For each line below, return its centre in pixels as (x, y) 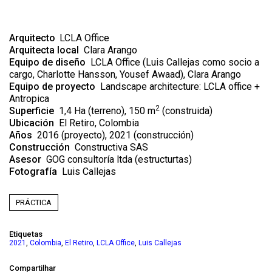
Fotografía (33, 183)
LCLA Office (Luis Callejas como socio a (175, 73)
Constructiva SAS (109, 158)
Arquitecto (33, 49)
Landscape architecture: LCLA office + (179, 98)
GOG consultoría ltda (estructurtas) (117, 171)
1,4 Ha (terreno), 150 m (105, 122)
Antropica (29, 110)
